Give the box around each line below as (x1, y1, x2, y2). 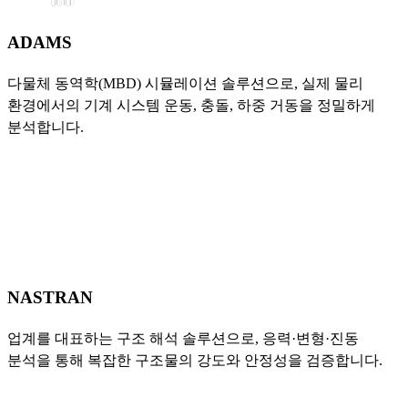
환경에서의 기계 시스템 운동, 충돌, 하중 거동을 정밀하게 (7, 97, 375, 113)
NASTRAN (7, 288, 93, 308)
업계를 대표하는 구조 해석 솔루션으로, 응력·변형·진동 (7, 330, 359, 346)
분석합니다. (7, 118, 84, 135)
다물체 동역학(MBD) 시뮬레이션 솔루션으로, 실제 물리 (7, 75, 363, 91)
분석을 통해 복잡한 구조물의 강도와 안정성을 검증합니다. (7, 352, 382, 368)
